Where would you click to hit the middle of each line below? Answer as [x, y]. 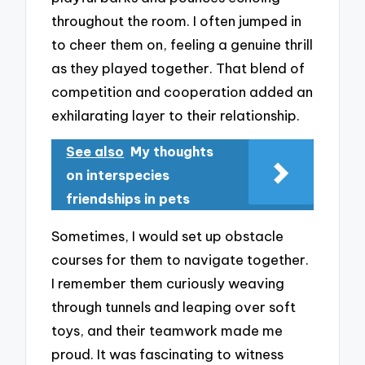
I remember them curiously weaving [168, 283]
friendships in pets [128, 199]
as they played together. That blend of [178, 68]
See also [95, 152]
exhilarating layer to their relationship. [176, 115]
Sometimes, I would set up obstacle [168, 235]
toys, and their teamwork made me [167, 330]
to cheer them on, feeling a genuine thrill [182, 44]
